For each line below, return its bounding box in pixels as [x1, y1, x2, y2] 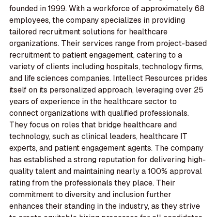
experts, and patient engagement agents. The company [9, 143, 204, 154]
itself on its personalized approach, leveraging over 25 [9, 85, 204, 95]
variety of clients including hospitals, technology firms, [9, 62, 204, 72]
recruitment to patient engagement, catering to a [9, 50, 183, 61]
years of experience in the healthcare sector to [9, 96, 177, 107]
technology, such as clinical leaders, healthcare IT [9, 131, 188, 142]
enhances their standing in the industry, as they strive [9, 201, 201, 212]
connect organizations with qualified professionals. [9, 108, 189, 119]
